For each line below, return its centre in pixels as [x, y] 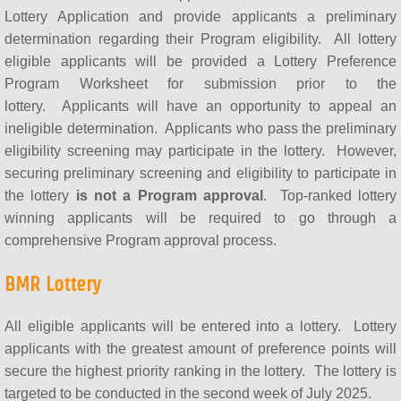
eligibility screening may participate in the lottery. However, [200, 150]
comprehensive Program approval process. [142, 240]
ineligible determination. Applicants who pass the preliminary [200, 128]
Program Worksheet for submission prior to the [200, 83]
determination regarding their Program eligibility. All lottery [200, 38]
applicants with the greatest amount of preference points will [200, 348]
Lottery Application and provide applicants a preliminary [200, 16]
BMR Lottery [53, 283]
